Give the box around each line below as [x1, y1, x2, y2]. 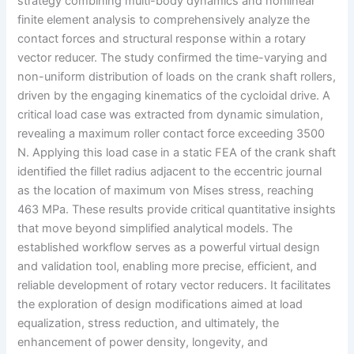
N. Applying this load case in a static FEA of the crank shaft [17, 145, 337, 160]
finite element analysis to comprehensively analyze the [17, 12, 311, 27]
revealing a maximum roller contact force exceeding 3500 [17, 126, 326, 141]
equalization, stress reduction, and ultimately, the [17, 315, 280, 330]
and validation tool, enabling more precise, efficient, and [17, 258, 318, 273]
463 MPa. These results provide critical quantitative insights [17, 201, 337, 217]
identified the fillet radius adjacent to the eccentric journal [17, 164, 322, 179]
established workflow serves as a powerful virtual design [17, 239, 321, 254]
